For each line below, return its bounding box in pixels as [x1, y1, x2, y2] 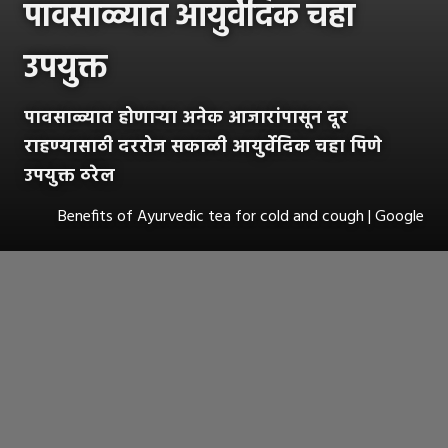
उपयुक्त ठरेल [24, 161, 115, 191]
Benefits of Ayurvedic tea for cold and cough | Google [58, 203, 424, 230]
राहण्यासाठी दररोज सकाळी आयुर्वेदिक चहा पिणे [24, 132, 382, 162]
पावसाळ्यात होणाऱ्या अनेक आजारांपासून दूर [24, 103, 348, 133]
